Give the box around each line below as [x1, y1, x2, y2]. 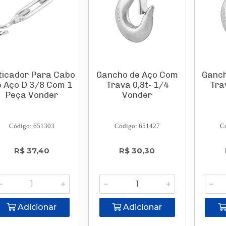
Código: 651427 [114, 122, 160, 130]
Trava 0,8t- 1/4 [105, 80, 168, 90]
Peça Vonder [5, 90, 59, 100]
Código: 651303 [9, 122, 54, 130]
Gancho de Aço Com [96, 70, 178, 80]
